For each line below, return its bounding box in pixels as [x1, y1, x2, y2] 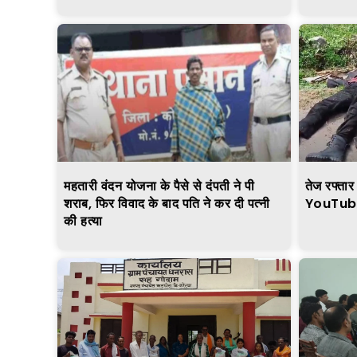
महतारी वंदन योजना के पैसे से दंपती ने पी [64, 176, 255, 195]
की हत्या [64, 211, 103, 230]
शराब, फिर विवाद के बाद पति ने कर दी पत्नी [64, 194, 269, 213]
